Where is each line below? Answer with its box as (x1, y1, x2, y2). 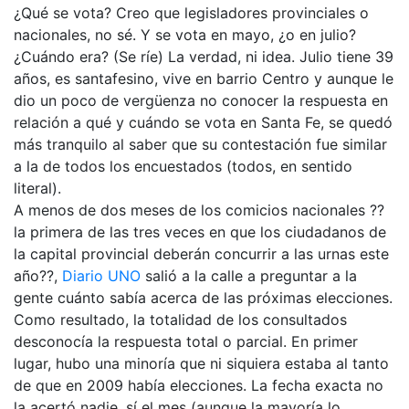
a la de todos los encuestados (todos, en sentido (14, 156, 352, 175)
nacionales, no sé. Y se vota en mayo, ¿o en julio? (14, 25, 356, 44)
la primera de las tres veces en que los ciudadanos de (14, 222, 386, 241)
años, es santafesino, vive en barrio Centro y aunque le (14, 68, 393, 88)
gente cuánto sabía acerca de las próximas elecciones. (14, 288, 393, 307)
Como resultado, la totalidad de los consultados (14, 309, 347, 329)
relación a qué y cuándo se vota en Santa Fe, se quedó (14, 112, 393, 131)
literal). (14, 178, 61, 197)
